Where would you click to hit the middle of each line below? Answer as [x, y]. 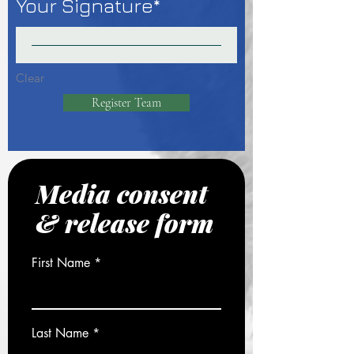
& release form [124, 222]
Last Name [60, 333]
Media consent [122, 193]
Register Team [126, 103]
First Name [61, 263]
